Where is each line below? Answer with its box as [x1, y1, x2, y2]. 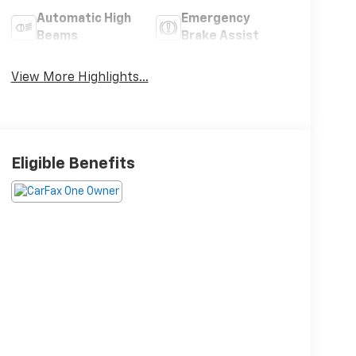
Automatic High [36, 13, 131, 25]
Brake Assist [181, 30, 260, 43]
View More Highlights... [10, 71, 149, 84]
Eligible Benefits [10, 156, 135, 172]
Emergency [181, 13, 251, 25]
